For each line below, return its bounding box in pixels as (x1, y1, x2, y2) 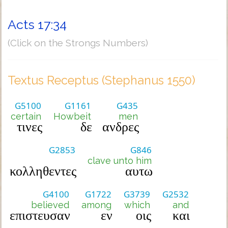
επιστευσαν (10, 208, 70, 223)
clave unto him (88, 155, 152, 166)
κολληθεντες (10, 164, 76, 179)
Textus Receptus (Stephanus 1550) (8, 73, 195, 87)
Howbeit (53, 111, 91, 122)
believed (31, 199, 69, 210)
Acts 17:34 (8, 17, 67, 32)
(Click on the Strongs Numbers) (8, 37, 148, 48)
